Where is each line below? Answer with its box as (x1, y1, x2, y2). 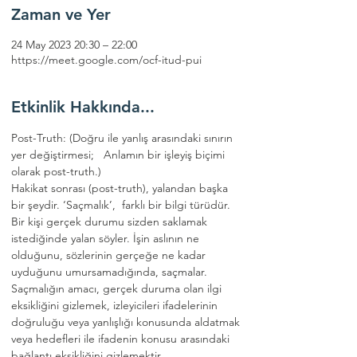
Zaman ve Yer (11, 5, 111, 24)
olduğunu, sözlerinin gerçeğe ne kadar (11, 248, 209, 262)
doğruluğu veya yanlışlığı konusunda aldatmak (11, 315, 243, 329)
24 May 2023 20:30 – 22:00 (11, 37, 137, 52)
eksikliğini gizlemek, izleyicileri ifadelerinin (11, 298, 221, 312)
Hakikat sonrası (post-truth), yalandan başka (11, 181, 231, 195)
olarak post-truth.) (11, 164, 101, 178)
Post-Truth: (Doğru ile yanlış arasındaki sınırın (11, 131, 236, 145)
